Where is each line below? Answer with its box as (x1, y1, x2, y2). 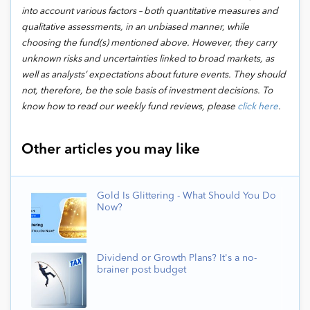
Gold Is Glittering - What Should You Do (97, 191, 276, 201)
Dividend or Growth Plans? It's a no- (97, 253, 257, 264)
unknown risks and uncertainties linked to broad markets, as (21, 55, 274, 64)
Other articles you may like (21, 143, 200, 158)
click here (237, 102, 278, 112)
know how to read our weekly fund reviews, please (21, 102, 237, 112)
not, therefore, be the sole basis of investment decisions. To (21, 86, 273, 96)
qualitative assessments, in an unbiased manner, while (21, 23, 249, 33)
